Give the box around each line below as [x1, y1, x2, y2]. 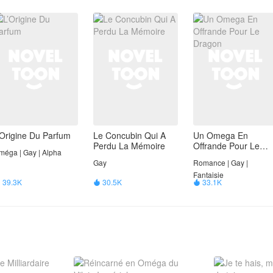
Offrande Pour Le [193, 140, 260, 152]
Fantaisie [193, 169, 224, 180]
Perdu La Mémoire [93, 140, 165, 152]
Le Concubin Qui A [93, 129, 166, 142]
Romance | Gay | [193, 157, 248, 168]
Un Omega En [193, 129, 248, 142]
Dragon [193, 150, 222, 163]
